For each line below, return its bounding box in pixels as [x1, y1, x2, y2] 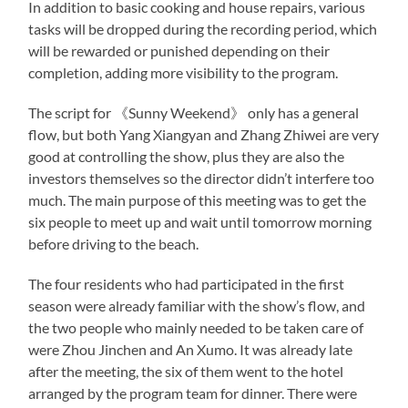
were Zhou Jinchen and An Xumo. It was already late [28, 340, 353, 358]
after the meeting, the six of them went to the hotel [28, 362, 344, 380]
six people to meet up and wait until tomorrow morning [28, 212, 372, 230]
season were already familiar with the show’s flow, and [28, 296, 366, 314]
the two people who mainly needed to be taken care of [28, 318, 364, 336]
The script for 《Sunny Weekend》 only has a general [28, 103, 360, 121]
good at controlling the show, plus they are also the [28, 147, 345, 165]
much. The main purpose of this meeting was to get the [28, 190, 367, 209]
